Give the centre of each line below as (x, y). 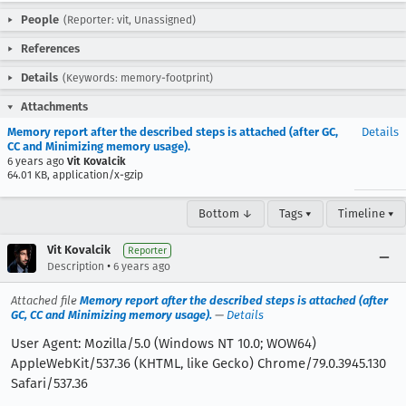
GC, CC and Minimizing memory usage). (111, 315)
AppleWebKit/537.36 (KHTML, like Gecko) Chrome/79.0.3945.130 (198, 363)
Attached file (45, 300)
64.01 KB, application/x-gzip (75, 175)
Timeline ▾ (366, 213)
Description (76, 266)
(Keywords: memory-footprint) (138, 78)
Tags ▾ (295, 213)
